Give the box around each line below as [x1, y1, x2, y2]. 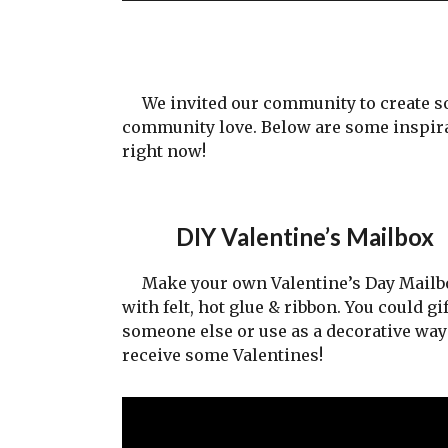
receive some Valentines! [122, 345, 323, 366]
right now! [122, 141, 206, 162]
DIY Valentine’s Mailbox [176, 222, 435, 252]
